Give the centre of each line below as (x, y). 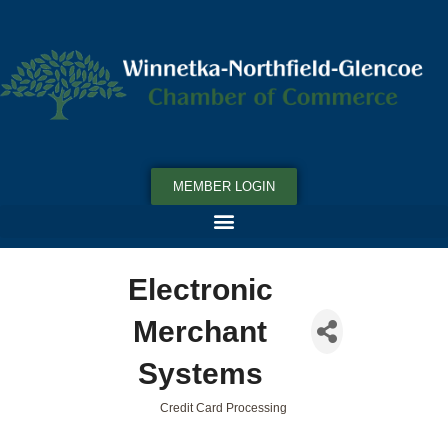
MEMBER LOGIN (224, 186)
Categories (140, 419)
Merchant (200, 331)
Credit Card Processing (224, 407)
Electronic (200, 289)
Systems (200, 373)
